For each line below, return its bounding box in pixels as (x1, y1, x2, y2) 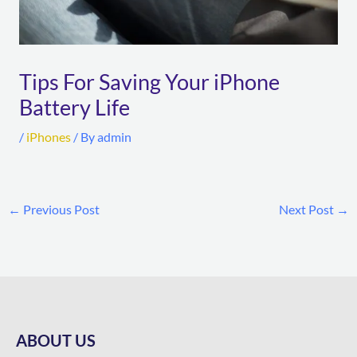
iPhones (25, 130, 71, 145)
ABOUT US (16, 331, 96, 351)
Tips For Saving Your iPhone (18, 69, 280, 96)
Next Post (278, 202, 336, 218)
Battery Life (18, 94, 130, 121)
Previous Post (21, 202, 100, 218)
